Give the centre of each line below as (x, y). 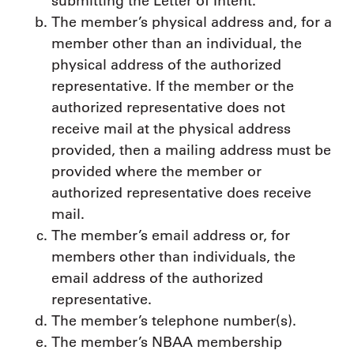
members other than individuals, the (173, 256)
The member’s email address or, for (171, 235)
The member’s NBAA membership (167, 342)
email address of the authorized (157, 278)
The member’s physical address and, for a (192, 22)
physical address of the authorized (166, 64)
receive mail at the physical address (171, 128)
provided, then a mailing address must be (191, 150)
